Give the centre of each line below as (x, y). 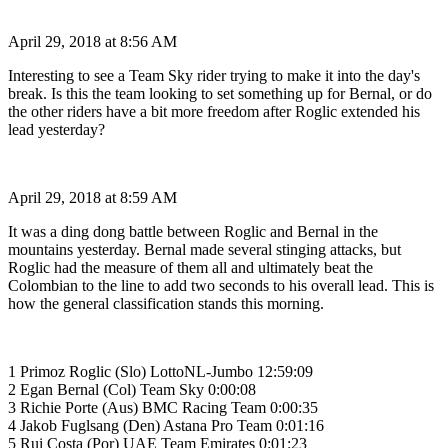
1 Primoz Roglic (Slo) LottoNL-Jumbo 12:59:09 (160, 371)
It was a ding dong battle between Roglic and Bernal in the (193, 231)
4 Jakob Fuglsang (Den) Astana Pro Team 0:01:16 (166, 425)
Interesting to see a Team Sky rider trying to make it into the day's (214, 75)
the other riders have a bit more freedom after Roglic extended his (214, 111)
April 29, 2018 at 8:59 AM (92, 197)
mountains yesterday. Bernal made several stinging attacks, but (204, 249)
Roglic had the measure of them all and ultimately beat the (190, 267)
